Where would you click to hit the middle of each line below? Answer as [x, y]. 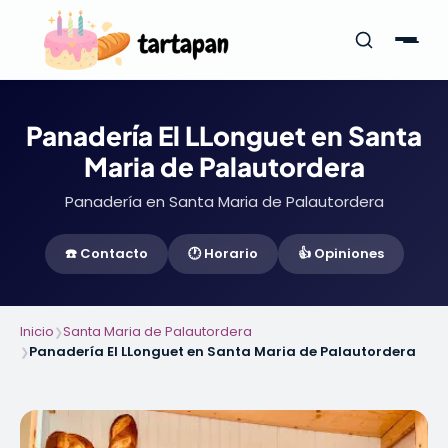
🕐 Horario [222, 253]
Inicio [37, 331]
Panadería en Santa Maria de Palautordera [224, 201]
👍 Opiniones [340, 253]
